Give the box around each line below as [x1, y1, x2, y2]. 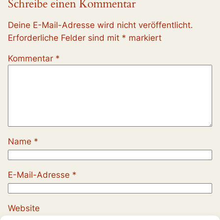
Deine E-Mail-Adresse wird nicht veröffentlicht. [8, 20, 193, 30]
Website [8, 203, 40, 214]
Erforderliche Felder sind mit [8, 32, 122, 43]
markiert [126, 32, 162, 43]
